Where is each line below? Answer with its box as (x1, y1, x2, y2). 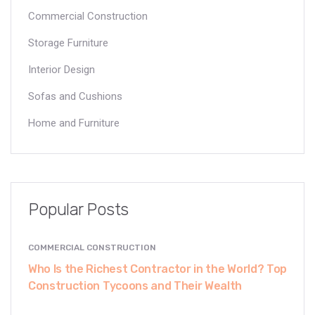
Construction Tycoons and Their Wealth (28, 278, 243, 292)
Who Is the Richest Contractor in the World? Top (28, 262, 287, 276)
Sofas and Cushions (28, 89, 122, 103)
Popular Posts (28, 199, 129, 219)
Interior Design (28, 63, 95, 76)
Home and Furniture (28, 116, 120, 129)
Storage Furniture (28, 36, 108, 49)
